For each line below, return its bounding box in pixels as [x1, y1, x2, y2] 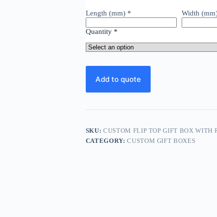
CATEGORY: [85, 137, 127, 145]
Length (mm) [85, 9, 127, 17]
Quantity [85, 27, 112, 35]
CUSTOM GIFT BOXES [127, 137, 196, 145]
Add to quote [95, 75, 141, 84]
